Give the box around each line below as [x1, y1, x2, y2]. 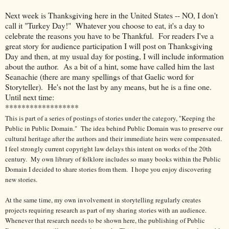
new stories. [5, 174, 39, 184]
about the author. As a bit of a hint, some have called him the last [5, 60, 214, 72]
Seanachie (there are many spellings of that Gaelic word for [5, 71, 194, 82]
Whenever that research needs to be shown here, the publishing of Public [5, 215, 205, 225]
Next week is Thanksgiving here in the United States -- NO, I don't [5, 9, 218, 20]
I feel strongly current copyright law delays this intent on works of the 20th [5, 144, 212, 153]
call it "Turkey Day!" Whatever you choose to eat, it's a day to [5, 19, 204, 31]
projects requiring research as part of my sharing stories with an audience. [5, 205, 209, 215]
